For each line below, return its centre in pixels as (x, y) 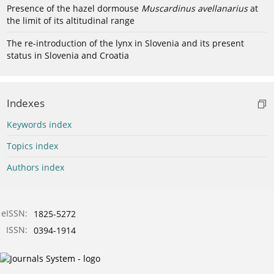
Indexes (26, 103)
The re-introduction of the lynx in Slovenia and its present (125, 43)
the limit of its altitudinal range (71, 20)
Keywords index (39, 124)
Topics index (32, 146)
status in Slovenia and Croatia (68, 55)
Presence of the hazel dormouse (74, 8)
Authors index (35, 167)
